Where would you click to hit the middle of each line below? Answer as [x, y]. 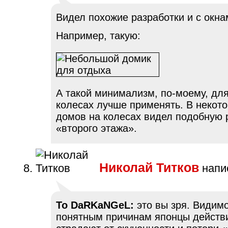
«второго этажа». [96, 128]
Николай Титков [149, 167]
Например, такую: [98, 35]
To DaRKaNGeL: [95, 205]
